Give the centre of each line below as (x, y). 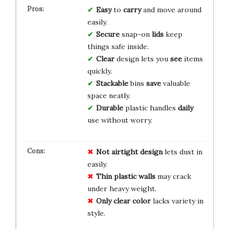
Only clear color (123, 201)
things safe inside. (118, 46)
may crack (173, 176)
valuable (175, 83)
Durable (109, 108)
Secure (108, 34)
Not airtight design (129, 152)
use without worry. (120, 120)
